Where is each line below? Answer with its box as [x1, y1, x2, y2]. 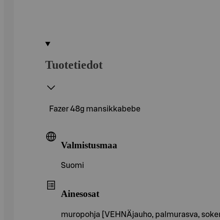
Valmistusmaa [61, 139, 117, 150]
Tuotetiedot [45, 58, 103, 71]
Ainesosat [61, 188, 99, 199]
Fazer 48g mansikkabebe [49, 105, 140, 113]
